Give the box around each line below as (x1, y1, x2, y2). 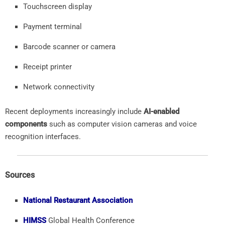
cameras (134, 119, 165, 129)
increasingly (75, 106, 118, 116)
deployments (30, 106, 75, 116)
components (5, 119, 47, 129)
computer (77, 119, 111, 129)
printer (50, 62, 72, 71)
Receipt (23, 62, 50, 71)
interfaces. (45, 132, 81, 141)
